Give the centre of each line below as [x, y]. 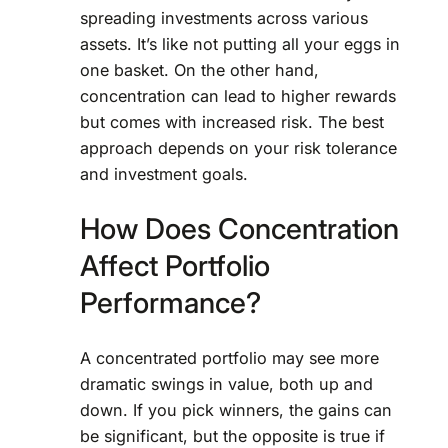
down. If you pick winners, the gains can [236, 409]
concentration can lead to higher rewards [238, 95]
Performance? [170, 303]
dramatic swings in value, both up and [226, 383]
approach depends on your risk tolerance [238, 147]
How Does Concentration [239, 229]
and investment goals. [164, 173]
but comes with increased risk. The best [232, 121]
